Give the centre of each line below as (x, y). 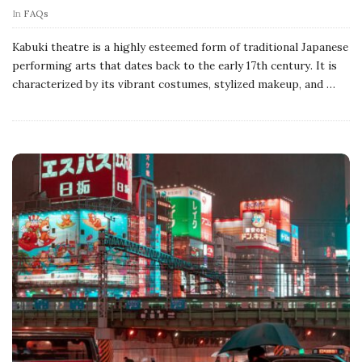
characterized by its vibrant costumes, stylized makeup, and (168, 84)
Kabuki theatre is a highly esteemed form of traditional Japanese (180, 46)
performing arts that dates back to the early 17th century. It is (175, 65)
